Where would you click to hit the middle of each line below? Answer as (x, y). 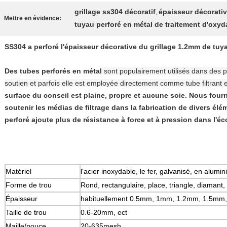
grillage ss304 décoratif (115, 12)
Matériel (18, 171)
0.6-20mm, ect (104, 212)
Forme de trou (29, 185)
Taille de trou (26, 212)
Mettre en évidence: (33, 18)
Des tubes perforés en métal (53, 71)
